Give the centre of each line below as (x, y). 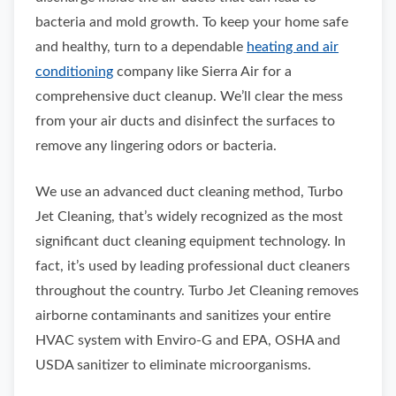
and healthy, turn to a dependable (141, 47)
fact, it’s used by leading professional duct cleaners (193, 266)
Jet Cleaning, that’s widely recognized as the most (189, 217)
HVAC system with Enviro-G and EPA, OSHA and (188, 340)
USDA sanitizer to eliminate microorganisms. (173, 365)
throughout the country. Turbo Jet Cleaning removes (197, 291)
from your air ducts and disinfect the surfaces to (185, 121)
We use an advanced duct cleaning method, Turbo (189, 192)
